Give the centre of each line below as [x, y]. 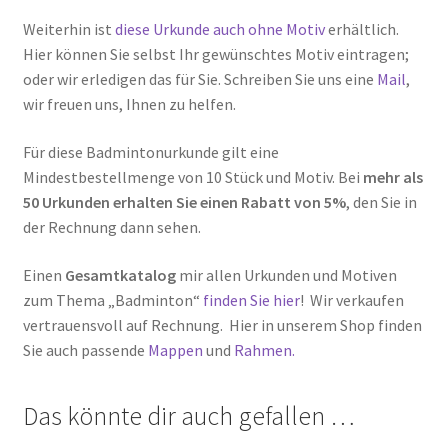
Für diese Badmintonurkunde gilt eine [150, 151]
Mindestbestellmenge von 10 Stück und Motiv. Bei [192, 176]
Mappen [176, 349]
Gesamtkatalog [120, 274]
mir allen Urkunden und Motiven [286, 274]
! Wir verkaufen [351, 299]
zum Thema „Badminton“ [112, 299]
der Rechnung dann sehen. [111, 226]
